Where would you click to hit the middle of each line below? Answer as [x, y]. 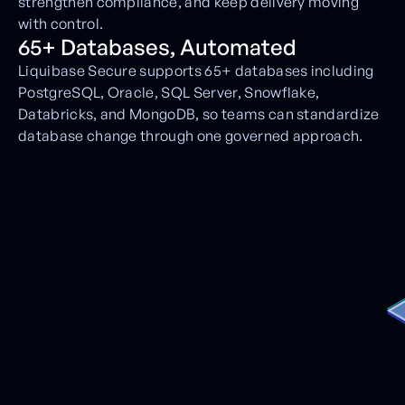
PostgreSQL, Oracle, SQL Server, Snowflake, [169, 92]
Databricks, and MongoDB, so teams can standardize [199, 113]
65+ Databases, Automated [157, 47]
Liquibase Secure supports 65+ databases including [196, 70]
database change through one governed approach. [191, 135]
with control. [61, 23]
